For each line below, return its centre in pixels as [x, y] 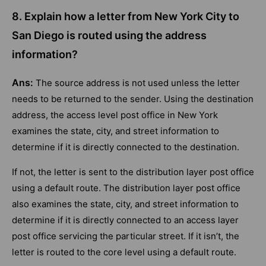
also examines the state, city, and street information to [125, 204]
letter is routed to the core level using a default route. [124, 252]
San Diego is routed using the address [109, 36]
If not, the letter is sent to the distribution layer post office [133, 172]
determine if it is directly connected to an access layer [125, 220]
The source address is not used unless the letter [138, 83]
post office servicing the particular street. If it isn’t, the [126, 236]
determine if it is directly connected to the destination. [126, 147]
